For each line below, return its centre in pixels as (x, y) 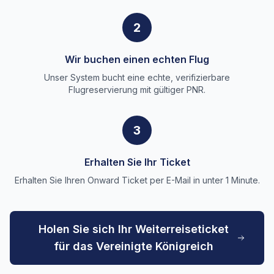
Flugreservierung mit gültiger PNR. (137, 90)
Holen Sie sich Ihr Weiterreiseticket (133, 229)
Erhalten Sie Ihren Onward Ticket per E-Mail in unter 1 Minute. (137, 180)
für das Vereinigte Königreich (133, 246)
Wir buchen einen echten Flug (137, 59)
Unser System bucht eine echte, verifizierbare (137, 77)
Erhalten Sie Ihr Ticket (137, 162)
